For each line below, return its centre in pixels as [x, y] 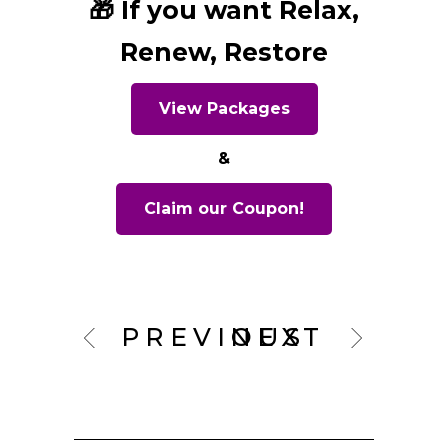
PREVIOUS [213, 337]
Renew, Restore [224, 52]
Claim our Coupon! [224, 209]
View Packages [224, 109]
